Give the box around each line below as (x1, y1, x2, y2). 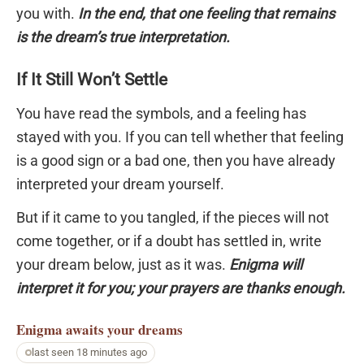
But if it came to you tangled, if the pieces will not (16, 209, 329, 227)
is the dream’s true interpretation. (16, 28, 230, 46)
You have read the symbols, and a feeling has (16, 104, 306, 122)
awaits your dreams (66, 318, 183, 340)
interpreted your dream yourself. (16, 175, 224, 193)
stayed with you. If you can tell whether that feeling (16, 128, 344, 145)
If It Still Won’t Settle (16, 70, 167, 90)
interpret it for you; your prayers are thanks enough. (16, 279, 345, 297)
